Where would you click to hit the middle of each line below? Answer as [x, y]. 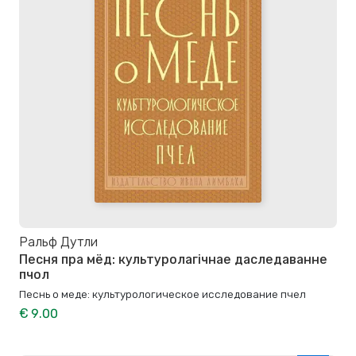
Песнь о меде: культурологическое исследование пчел [163, 294]
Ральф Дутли [58, 242]
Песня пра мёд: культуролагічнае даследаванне [173, 259]
